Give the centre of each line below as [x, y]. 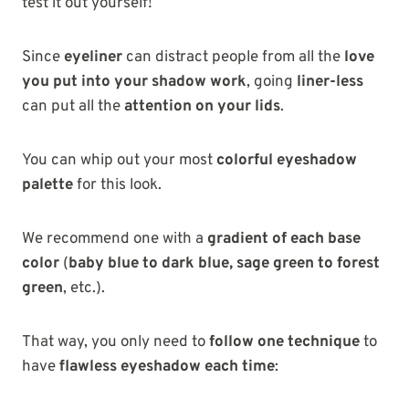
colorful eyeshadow [287, 160]
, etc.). [84, 288]
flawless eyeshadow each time [167, 367]
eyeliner [93, 57]
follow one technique [284, 342]
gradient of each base [284, 239]
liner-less [330, 82]
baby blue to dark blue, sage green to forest [224, 263]
